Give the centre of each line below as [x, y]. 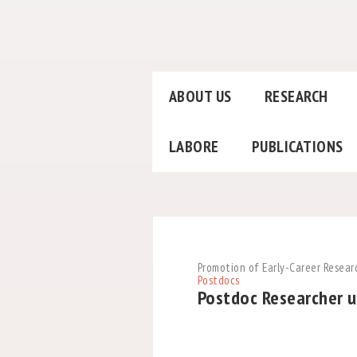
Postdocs [218, 280]
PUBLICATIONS [297, 147]
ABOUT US [200, 97]
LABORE [194, 147]
